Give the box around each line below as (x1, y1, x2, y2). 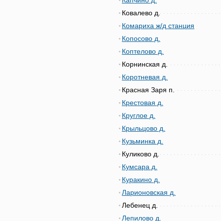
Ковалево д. (122, 9, 160, 17)
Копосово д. (122, 35, 160, 42)
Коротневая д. (122, 73, 168, 81)
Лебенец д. (122, 201, 158, 209)
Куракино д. (122, 176, 160, 184)
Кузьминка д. (122, 137, 163, 145)
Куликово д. (122, 150, 159, 158)
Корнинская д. (122, 60, 168, 68)
